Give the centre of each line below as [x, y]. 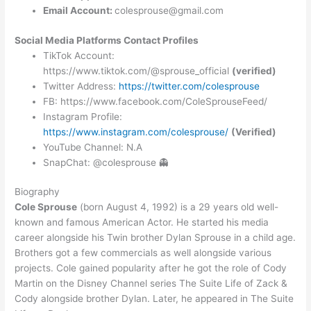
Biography [37, 192]
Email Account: [79, 11]
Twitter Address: [81, 86]
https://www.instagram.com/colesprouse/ [136, 132]
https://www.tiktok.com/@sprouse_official [138, 70]
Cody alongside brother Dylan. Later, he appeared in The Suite [154, 299]
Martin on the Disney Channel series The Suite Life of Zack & [151, 284]
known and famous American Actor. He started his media [142, 222]
